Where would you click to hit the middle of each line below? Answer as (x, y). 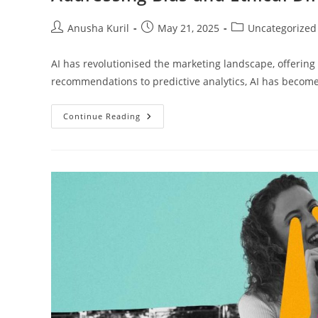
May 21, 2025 (188, 28)
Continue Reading (102, 116)
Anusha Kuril (98, 28)
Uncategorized (282, 28)
